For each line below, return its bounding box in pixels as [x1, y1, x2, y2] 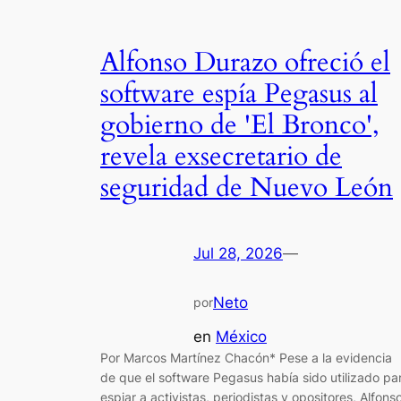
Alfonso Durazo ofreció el [100, 45, 390, 81]
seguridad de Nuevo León [100, 170, 393, 207]
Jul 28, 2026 [193, 243, 283, 262]
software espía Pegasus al [100, 76, 378, 113]
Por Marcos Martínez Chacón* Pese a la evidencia [100, 350, 392, 366]
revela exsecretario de [100, 139, 342, 175]
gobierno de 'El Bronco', [100, 107, 380, 144]
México [216, 328, 267, 346]
